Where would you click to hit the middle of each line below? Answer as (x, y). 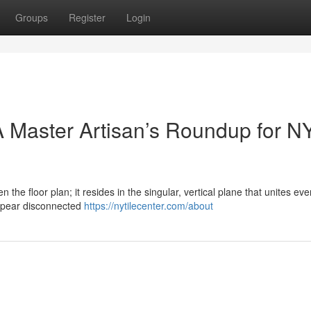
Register (87, 17)
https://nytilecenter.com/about (149, 205)
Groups (32, 17)
